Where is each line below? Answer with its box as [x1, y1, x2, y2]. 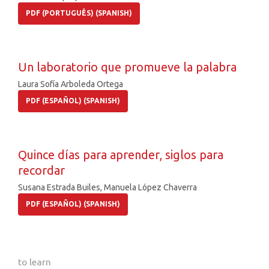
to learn [18, 256, 51, 268]
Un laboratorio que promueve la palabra [18, 60, 237, 74]
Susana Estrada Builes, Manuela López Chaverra [18, 183, 197, 193]
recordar [18, 163, 65, 178]
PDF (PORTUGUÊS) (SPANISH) [26, 9, 132, 17]
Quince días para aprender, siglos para [18, 148, 223, 162]
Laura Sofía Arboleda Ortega [18, 79, 123, 89]
